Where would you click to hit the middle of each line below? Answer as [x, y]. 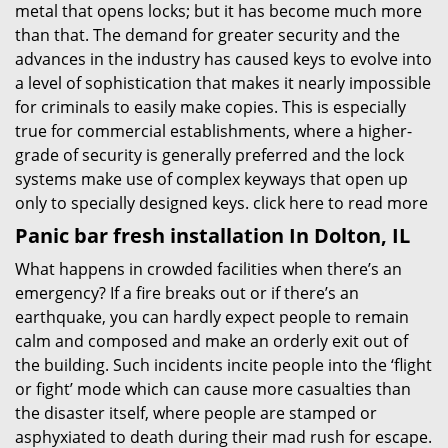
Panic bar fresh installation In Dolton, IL [212, 235]
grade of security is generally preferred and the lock [209, 155]
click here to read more [340, 203]
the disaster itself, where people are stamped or [196, 413]
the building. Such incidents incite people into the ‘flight [223, 365]
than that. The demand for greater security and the [207, 35]
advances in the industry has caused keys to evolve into [223, 59]
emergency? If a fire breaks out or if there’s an [187, 293]
